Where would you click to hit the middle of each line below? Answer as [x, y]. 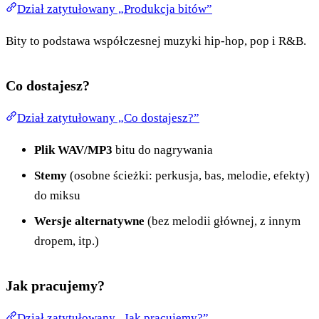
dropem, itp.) [67, 241]
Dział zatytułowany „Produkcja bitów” [115, 9]
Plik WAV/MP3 [73, 150]
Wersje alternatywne [89, 221]
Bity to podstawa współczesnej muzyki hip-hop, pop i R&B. [156, 41]
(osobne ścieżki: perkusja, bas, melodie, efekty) [188, 175]
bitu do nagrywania [163, 150]
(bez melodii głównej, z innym [223, 221]
